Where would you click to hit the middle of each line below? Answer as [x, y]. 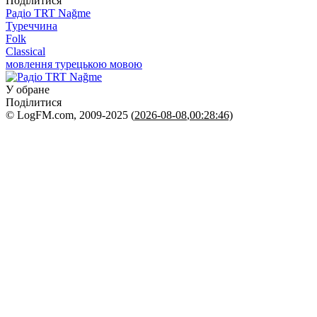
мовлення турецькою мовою [74, 64]
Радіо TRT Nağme [48, 13]
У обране [28, 89]
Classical [25, 51]
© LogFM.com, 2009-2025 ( [70, 115]
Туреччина [31, 25]
